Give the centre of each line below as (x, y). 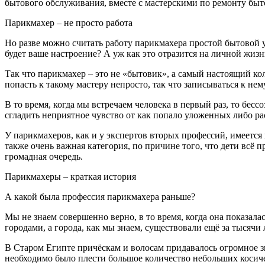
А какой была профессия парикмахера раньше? (100, 196)
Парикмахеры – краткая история (70, 176)
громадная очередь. (44, 156)
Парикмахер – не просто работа (69, 22)
